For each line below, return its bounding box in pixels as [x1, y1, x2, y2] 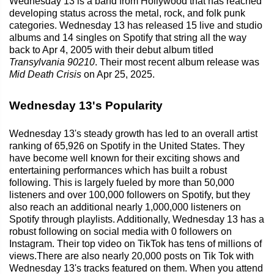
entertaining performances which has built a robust [9, 165, 227, 176]
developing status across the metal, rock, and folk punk [9, 7, 245, 18]
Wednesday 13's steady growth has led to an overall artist [9, 128, 257, 139]
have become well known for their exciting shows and [9, 152, 240, 163]
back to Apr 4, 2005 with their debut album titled [9, 44, 213, 55]
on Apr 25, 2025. [81, 68, 155, 80]
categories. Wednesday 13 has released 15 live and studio [9, 20, 262, 31]
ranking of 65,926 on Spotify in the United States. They [9, 140, 245, 151]
